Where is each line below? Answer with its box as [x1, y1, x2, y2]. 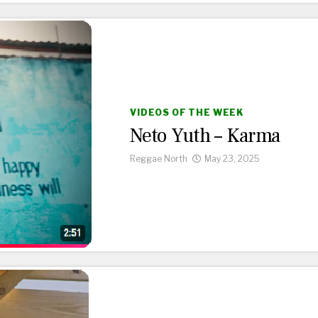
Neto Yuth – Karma [130, 122, 280, 148]
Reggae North [130, 153, 187, 164]
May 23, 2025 [204, 153, 260, 164]
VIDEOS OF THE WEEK [130, 106, 244, 118]
